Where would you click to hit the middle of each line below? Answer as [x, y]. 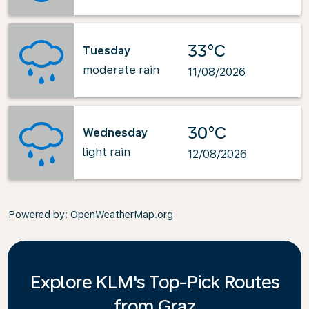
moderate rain [121, 70]
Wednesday [115, 132]
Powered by [37, 215]
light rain [107, 152]
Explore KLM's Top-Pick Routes [154, 282]
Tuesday [107, 50]
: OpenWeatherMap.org [119, 215]
